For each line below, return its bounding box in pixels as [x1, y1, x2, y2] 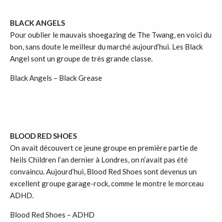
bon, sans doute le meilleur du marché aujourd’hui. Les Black [10, 42, 203, 51]
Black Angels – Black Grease [10, 73, 102, 82]
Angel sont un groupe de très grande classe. [10, 54, 153, 63]
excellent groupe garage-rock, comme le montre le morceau [10, 179, 204, 188]
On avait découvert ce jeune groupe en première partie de [10, 143, 198, 152]
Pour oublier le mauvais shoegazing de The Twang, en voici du [10, 30, 212, 39]
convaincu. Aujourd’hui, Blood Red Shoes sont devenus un [10, 167, 197, 176]
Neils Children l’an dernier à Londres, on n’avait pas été [10, 155, 188, 164]
